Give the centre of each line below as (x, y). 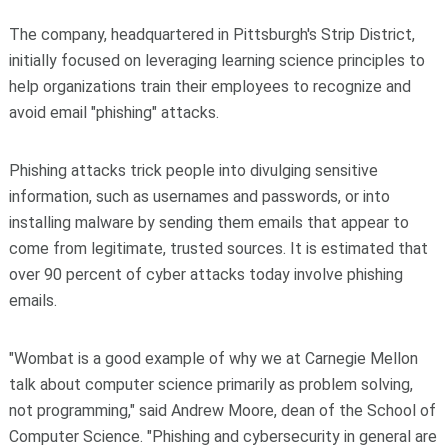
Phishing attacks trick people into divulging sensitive (193, 171)
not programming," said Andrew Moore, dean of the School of (222, 411)
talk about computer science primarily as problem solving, (210, 385)
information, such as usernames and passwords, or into (199, 197)
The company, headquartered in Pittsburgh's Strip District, (211, 35)
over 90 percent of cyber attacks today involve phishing (205, 275)
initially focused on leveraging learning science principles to (216, 61)
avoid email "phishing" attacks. (113, 113)
